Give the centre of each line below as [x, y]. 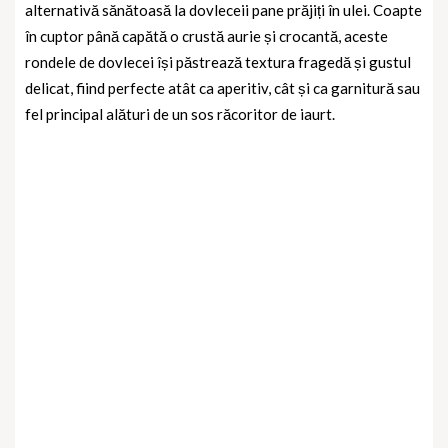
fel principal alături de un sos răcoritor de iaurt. [180, 114]
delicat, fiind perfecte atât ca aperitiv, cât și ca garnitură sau [222, 88]
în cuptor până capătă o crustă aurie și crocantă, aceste [206, 36]
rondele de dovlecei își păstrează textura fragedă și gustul [218, 62]
